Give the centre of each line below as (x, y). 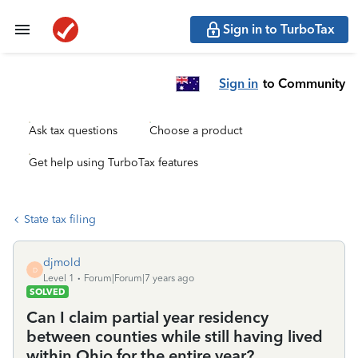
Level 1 (59, 278)
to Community (304, 83)
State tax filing (60, 219)
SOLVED (48, 292)
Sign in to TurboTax (279, 29)
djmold (62, 263)
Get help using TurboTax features (113, 163)
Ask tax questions (73, 131)
